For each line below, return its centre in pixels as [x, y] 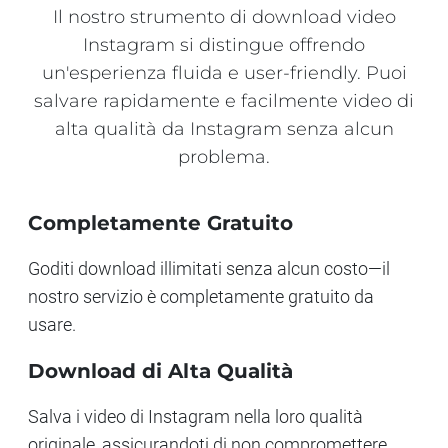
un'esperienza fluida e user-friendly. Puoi [224, 73]
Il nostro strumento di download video [224, 17]
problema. [224, 157]
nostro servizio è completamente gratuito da [201, 296]
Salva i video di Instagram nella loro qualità [195, 416]
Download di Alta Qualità [160, 371]
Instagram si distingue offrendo [224, 45]
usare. [52, 324]
